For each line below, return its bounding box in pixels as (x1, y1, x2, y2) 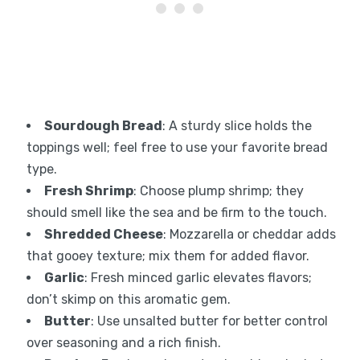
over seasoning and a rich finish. (26, 334, 221, 350)
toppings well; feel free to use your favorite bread (26, 139, 328, 155)
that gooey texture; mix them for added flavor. (26, 247, 309, 264)
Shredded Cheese (43, 226, 163, 242)
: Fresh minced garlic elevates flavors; (84, 269, 312, 285)
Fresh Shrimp (43, 182, 133, 198)
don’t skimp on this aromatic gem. (26, 291, 231, 307)
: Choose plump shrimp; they (133, 182, 304, 198)
